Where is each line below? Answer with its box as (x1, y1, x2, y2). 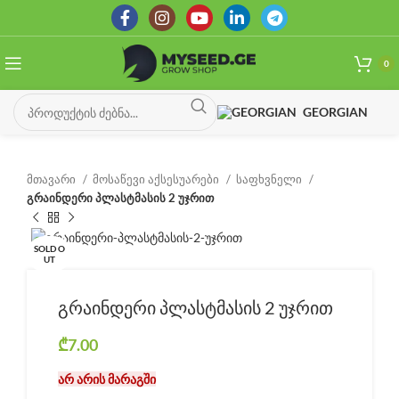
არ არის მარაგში (58, 371, 156, 387)
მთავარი (27, 172, 78, 186)
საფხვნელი (236, 172, 305, 186)
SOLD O (33, 243, 65, 254)
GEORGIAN (303, 104, 368, 119)
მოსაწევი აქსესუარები (93, 172, 222, 186)
